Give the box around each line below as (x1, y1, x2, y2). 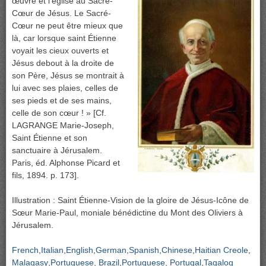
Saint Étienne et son (12, 133, 87, 143)
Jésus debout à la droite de (12, 58, 114, 68)
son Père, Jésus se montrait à (12, 71, 124, 81)
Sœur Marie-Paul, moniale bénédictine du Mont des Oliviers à (12, 208, 243, 218)
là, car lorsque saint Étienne (12, 33, 116, 43)
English (66, 245, 93, 255)
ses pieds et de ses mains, (12, 96, 112, 106)
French (12, 245, 39, 255)
